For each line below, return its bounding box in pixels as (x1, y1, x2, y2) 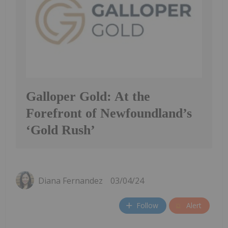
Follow (136, 201, 158, 211)
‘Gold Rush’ (26, 122, 95, 137)
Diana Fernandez (38, 175, 103, 186)
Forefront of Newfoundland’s (26, 105, 192, 121)
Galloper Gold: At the (26, 89, 150, 104)
